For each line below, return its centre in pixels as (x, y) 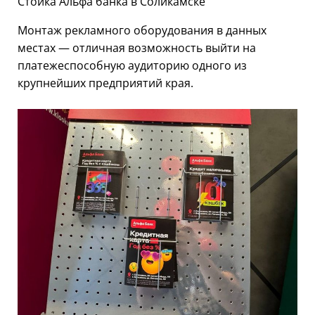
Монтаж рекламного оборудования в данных (142, 30)
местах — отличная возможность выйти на (137, 47)
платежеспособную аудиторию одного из (132, 65)
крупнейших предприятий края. (105, 83)
